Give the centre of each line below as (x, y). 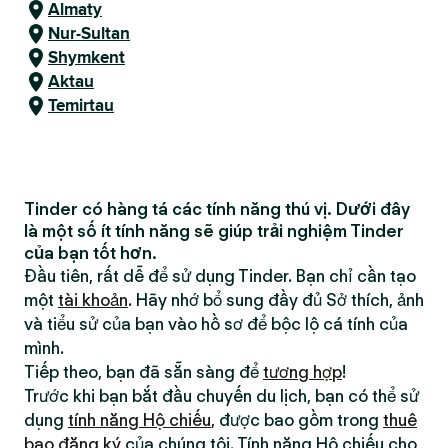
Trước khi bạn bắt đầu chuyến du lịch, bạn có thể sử (221, 396)
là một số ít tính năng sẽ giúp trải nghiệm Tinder (214, 231)
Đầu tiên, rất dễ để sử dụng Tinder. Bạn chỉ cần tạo (220, 276)
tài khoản (93, 300)
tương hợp (302, 372)
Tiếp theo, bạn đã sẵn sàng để (143, 372)
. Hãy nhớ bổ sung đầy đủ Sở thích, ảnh (276, 300)
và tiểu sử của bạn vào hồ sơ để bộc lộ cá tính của (216, 324)
